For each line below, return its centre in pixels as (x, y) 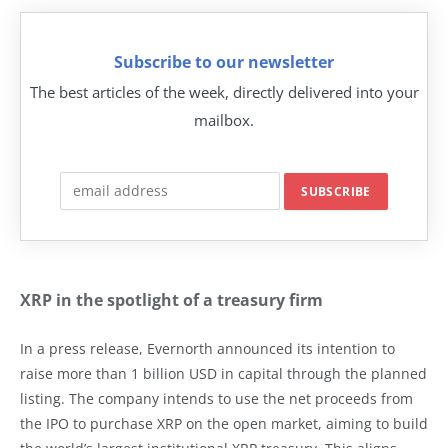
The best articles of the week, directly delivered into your (224, 91)
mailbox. (224, 119)
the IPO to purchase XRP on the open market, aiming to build (224, 423)
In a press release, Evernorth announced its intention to (207, 348)
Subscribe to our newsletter (224, 61)
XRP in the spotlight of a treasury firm (171, 300)
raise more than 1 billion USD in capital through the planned (223, 373)
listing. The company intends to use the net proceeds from (216, 398)
